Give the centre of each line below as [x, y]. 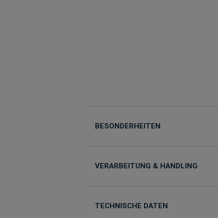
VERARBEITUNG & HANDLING [146, 166]
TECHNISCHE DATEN [131, 206]
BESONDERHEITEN [127, 126]
